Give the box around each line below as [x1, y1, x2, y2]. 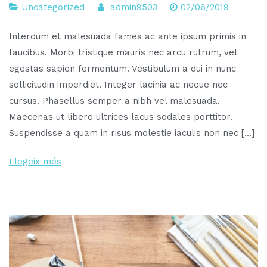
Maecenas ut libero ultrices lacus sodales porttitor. [9, 111, 232, 123]
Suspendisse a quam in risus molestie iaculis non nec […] [9, 128, 254, 139]
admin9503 [110, 1, 157, 13]
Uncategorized [21, 1, 85, 13]
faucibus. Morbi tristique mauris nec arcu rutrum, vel [9, 47, 237, 58]
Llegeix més [9, 156, 61, 167]
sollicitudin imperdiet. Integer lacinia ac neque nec [9, 79, 228, 91]
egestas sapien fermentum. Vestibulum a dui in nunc [9, 63, 236, 74]
